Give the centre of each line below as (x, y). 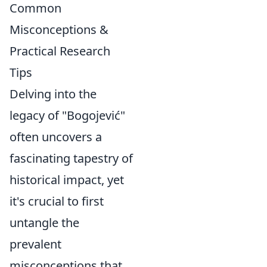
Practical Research (60, 51)
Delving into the (53, 94)
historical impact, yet (67, 180)
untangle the (44, 223)
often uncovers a (56, 137)
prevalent (35, 244)
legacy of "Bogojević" (67, 115)
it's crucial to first (57, 201)
